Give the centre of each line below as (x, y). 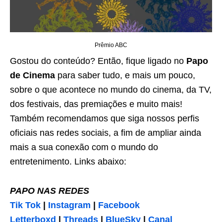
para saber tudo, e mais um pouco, (125, 76)
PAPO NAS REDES (50, 191)
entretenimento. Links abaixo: (68, 162)
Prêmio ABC (111, 45)
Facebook (119, 205)
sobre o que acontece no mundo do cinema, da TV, (111, 90)
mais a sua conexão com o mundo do (84, 147)
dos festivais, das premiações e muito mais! (96, 104)
